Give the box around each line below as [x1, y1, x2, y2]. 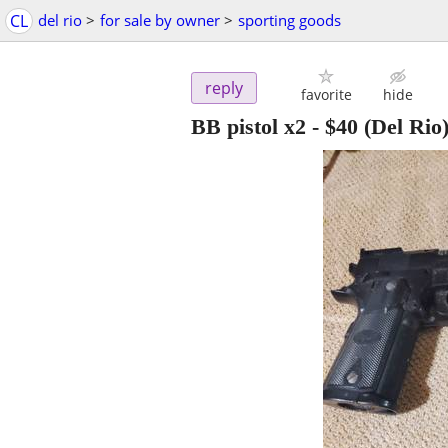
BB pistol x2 [191, 114, 306, 140]
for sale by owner [100, 10, 220, 30]
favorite [300, 85, 352, 105]
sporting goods [238, 10, 341, 30]
